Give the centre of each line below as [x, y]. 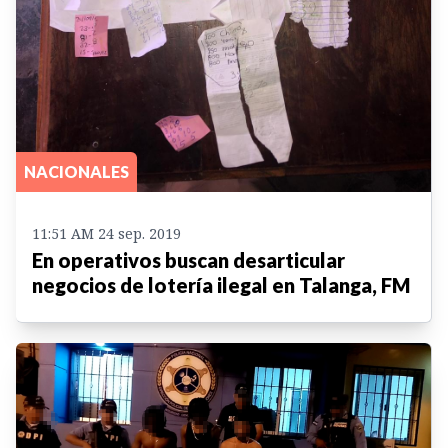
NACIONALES [76, 171]
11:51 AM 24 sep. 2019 [106, 233]
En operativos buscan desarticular [188, 259]
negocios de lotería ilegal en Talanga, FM [221, 284]
